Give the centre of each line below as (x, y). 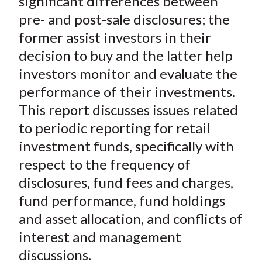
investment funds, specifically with (126, 146)
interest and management (100, 237)
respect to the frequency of (104, 164)
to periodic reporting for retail (114, 128)
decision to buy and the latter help (125, 56)
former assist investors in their (115, 37)
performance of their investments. (127, 92)
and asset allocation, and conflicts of (130, 219)
